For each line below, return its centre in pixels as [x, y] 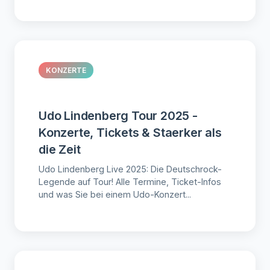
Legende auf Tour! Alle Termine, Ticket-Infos [130, 181]
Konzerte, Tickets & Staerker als [130, 132]
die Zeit [60, 149]
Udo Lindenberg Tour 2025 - [118, 115]
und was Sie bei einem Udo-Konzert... [115, 194]
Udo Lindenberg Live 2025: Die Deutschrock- [130, 169]
